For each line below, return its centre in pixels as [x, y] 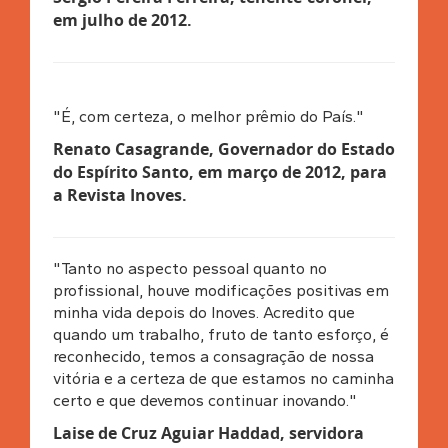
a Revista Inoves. [119, 194]
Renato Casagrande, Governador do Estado [223, 148]
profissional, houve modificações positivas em [220, 290]
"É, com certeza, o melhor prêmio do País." [208, 116]
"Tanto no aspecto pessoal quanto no [189, 268]
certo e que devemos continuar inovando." [204, 400]
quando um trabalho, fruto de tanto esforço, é [220, 334]
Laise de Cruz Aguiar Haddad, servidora [208, 432]
